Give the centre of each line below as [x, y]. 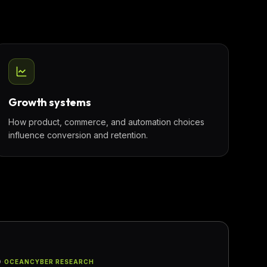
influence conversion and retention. [78, 135]
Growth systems [50, 102]
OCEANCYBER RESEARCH [49, 261]
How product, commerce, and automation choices [107, 122]
